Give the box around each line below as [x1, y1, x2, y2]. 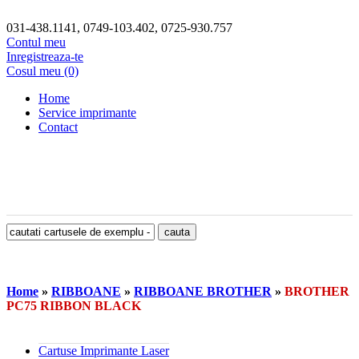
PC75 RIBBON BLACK [6, 299, 141, 313]
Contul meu [6, 35, 66, 49]
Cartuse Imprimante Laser [38, 343, 169, 357]
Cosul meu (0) [6, 64, 79, 78]
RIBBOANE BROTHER [134, 284, 272, 299]
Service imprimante [38, 106, 136, 119]
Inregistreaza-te [6, 50, 83, 63]
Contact [38, 120, 78, 134]
